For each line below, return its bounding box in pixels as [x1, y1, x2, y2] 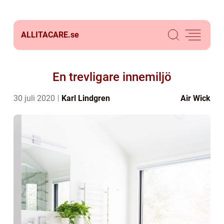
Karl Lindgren [61, 93, 110, 103]
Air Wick [180, 93, 210, 103]
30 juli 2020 [13, 93, 57, 103]
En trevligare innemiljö [52, 70, 171, 84]
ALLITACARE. [21, 30, 70, 39]
